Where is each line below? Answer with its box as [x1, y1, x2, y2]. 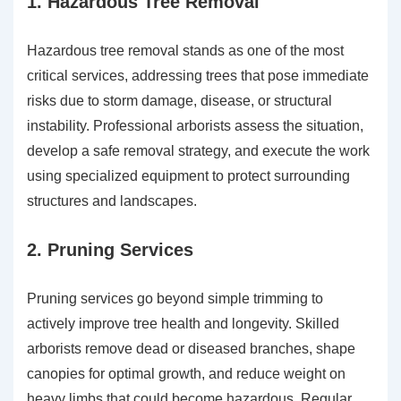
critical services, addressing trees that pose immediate [27, 68, 369, 84]
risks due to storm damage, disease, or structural [27, 93, 332, 109]
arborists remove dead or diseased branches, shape [27, 341, 355, 357]
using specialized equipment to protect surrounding [27, 168, 350, 184]
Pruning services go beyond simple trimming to [27, 291, 323, 307]
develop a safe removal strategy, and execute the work [27, 143, 370, 159]
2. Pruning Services [27, 240, 193, 260]
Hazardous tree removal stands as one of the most [27, 43, 344, 59]
